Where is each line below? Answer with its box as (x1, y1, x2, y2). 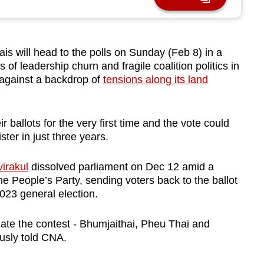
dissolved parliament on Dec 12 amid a (28, 161, 214, 173)
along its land (145, 74, 208, 86)
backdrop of (44, 74, 103, 86)
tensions (103, 74, 146, 86)
